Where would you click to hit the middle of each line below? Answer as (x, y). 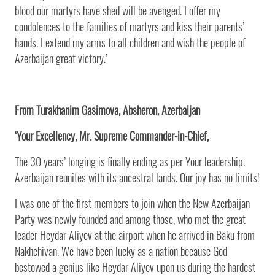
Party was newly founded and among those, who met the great (130, 219)
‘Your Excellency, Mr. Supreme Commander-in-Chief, (112, 135)
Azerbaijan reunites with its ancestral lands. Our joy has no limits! (137, 177)
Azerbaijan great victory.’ (61, 58)
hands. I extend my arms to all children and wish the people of (130, 42)
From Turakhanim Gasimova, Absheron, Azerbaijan (107, 110)
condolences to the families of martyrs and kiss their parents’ (130, 26)
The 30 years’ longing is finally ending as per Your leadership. (130, 161)
